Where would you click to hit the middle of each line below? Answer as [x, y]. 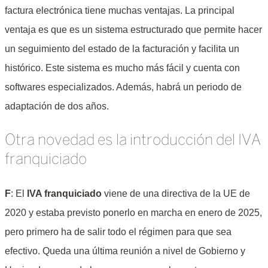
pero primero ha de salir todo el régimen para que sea [118, 232]
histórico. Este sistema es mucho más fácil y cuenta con [122, 68]
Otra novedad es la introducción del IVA [133, 140]
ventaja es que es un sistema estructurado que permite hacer [133, 29]
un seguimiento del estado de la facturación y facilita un [122, 48]
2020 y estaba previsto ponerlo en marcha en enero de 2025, [133, 212]
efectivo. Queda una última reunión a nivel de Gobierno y [125, 251]
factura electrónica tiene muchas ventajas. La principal [120, 10]
